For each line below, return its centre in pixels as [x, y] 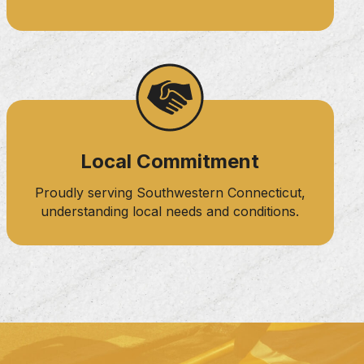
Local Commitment [170, 161]
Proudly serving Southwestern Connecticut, [170, 192]
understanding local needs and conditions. [170, 211]
